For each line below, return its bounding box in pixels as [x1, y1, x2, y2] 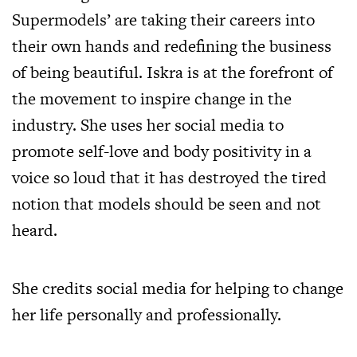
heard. [12, 218, 57, 242]
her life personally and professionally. [12, 303, 281, 327]
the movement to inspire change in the [12, 87, 292, 111]
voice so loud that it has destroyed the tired [12, 166, 327, 190]
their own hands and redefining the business [12, 34, 331, 58]
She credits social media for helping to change [12, 277, 343, 300]
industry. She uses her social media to [12, 113, 284, 137]
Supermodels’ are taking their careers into [12, 8, 315, 32]
